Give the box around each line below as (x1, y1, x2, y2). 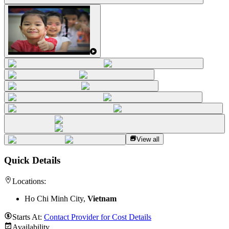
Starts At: (12, 212, 44, 221)
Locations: (12, 176, 46, 186)
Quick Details (4, 155, 60, 166)
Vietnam (87, 194, 117, 203)
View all (136, 135, 160, 144)
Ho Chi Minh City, (25, 194, 87, 203)
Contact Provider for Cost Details (44, 212, 151, 221)
